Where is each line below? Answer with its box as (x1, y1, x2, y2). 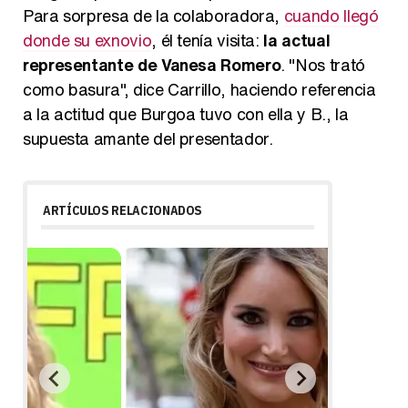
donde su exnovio (23, 27, 152, 52)
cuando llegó (283, 3, 379, 27)
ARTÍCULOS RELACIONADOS (43, 201, 203, 219)
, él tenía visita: (151, 27, 264, 52)
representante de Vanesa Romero (23, 52, 281, 76)
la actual (263, 27, 331, 52)
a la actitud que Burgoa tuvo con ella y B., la (23, 101, 349, 126)
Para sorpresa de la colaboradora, (23, 3, 284, 27)
